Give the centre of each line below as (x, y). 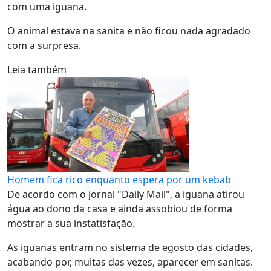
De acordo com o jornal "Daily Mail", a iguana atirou (126, 194)
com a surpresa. (45, 45)
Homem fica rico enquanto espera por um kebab (119, 180)
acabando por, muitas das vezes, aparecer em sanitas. (130, 262)
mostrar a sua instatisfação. (72, 223)
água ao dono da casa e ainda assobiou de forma (120, 209)
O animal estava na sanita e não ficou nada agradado (129, 31)
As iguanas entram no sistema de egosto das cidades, (130, 247)
